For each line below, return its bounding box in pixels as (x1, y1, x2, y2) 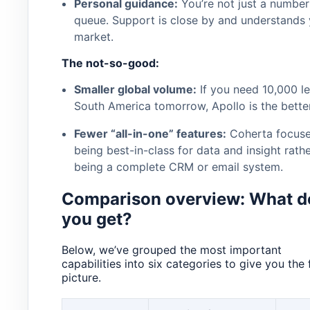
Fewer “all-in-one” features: (73, 127, 226, 141)
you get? (62, 208, 132, 229)
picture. (62, 270, 101, 284)
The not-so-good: (62, 56, 159, 71)
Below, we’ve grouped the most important (62, 242, 282, 257)
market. (73, 30, 113, 44)
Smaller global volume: (73, 82, 197, 97)
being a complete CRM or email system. (73, 160, 283, 174)
